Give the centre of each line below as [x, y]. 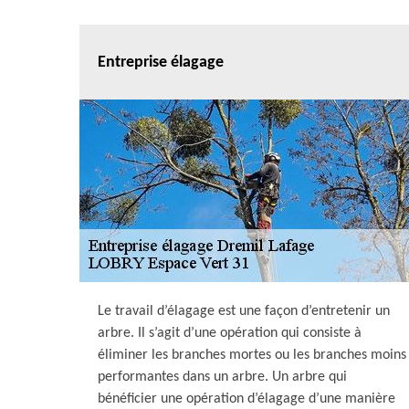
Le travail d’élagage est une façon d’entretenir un [244, 311]
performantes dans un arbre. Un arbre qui [222, 377]
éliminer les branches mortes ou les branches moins [252, 355]
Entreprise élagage [161, 62]
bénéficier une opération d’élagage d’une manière [246, 399]
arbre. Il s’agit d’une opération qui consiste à [230, 333]
